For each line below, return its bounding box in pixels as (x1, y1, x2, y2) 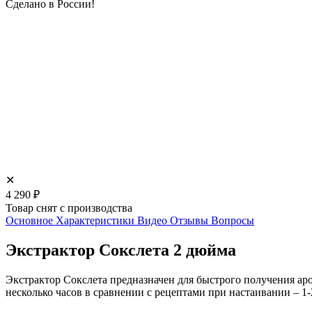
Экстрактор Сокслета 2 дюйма (6, 240, 236, 259)
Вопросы (211, 214, 254, 226)
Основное (6, 214, 53, 226)
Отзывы (170, 214, 208, 226)
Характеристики (56, 214, 134, 226)
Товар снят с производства (6, 201, 132, 214)
